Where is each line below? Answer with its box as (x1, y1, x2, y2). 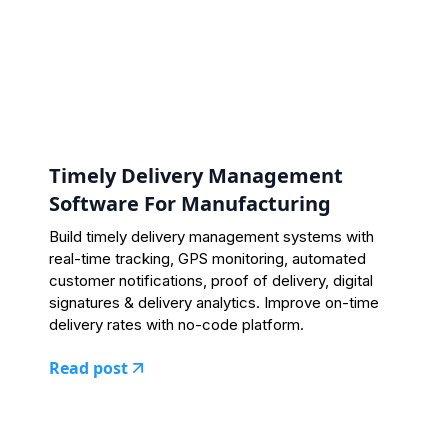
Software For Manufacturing (48, 189, 331, 217)
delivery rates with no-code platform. (48, 314, 304, 334)
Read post (48, 356, 128, 379)
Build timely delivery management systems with (48, 226, 374, 246)
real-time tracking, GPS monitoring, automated (48, 248, 366, 268)
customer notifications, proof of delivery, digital (48, 270, 373, 290)
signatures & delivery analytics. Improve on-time (48, 292, 379, 312)
